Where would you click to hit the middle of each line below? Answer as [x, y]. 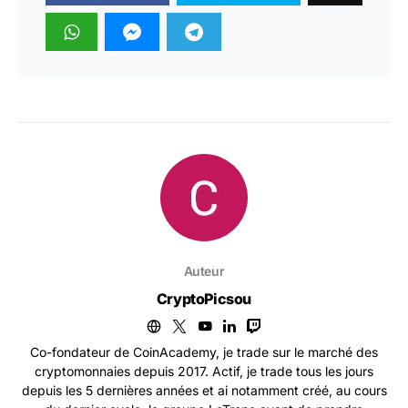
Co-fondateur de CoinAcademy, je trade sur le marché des [204, 352]
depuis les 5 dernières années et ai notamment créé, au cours [204, 391]
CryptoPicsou [204, 299]
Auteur [204, 271]
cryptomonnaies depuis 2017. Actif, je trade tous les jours [204, 372]
